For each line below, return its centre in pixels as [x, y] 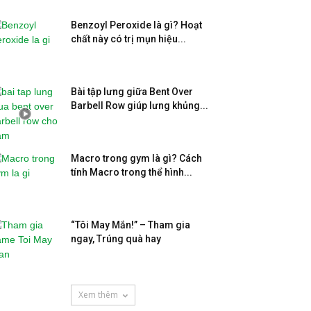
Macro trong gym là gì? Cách [136, 158]
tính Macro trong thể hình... [132, 172]
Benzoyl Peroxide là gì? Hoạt [136, 25]
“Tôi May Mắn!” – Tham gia [131, 225]
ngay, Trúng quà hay [116, 239]
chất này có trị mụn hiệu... [128, 39]
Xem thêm [98, 295]
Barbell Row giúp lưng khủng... [140, 106]
